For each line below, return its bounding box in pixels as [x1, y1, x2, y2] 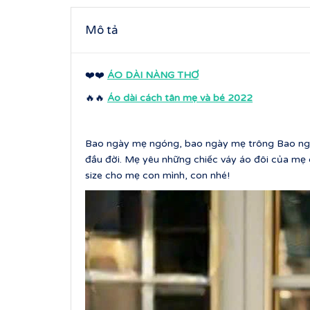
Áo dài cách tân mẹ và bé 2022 [107, 91, 253, 104]
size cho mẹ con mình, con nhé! [85, 169, 230, 181]
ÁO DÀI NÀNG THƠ [107, 69, 199, 81]
